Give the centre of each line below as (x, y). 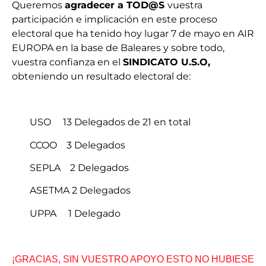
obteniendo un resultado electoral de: (101, 77)
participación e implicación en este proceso (115, 20)
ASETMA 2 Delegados (80, 191)
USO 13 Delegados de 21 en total (110, 122)
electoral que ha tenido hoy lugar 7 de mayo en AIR (133, 34)
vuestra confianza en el (67, 62)
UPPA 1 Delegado (75, 213)
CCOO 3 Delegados (77, 145)
